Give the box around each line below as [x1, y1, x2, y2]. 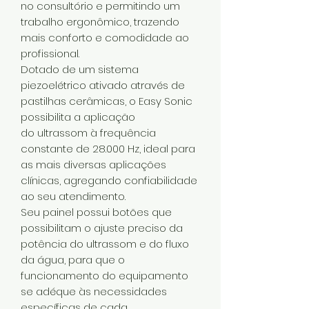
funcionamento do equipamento [21, 268, 188, 283]
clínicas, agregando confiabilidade [21, 172, 197, 188]
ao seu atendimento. [21, 188, 126, 203]
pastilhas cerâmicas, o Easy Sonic [21, 93, 192, 108]
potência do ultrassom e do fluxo [21, 236, 189, 251]
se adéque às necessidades [21, 283, 167, 299]
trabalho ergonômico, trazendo [21, 14, 179, 29]
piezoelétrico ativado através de [21, 77, 185, 92]
